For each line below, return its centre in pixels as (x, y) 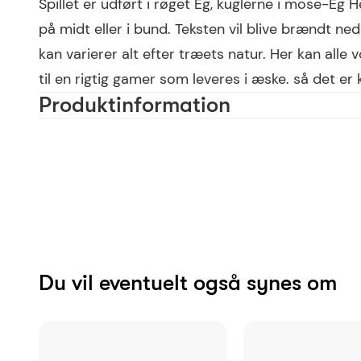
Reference (75, 282)
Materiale (72, 130)
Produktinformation (135, 106)
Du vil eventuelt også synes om (195, 283)
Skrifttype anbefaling (113, 182)
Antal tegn (75, 257)
